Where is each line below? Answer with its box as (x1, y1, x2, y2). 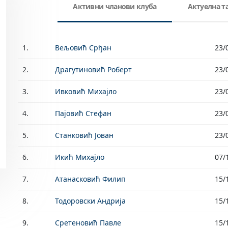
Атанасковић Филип (55, 174, 126, 184)
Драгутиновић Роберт (55, 65, 132, 74)
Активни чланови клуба (73, 2, 157, 11)
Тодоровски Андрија (55, 196, 126, 206)
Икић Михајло (55, 152, 104, 162)
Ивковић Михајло (55, 87, 117, 96)
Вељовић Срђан (55, 43, 111, 52)
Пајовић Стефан (55, 108, 111, 118)
